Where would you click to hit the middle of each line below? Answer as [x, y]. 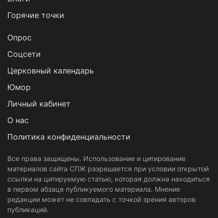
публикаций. [28, 210]
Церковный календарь [51, 71]
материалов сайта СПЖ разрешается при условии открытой [108, 169]
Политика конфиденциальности [69, 137]
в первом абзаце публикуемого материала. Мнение [94, 189]
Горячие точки [36, 15]
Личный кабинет [39, 104]
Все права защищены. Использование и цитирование [96, 159]
